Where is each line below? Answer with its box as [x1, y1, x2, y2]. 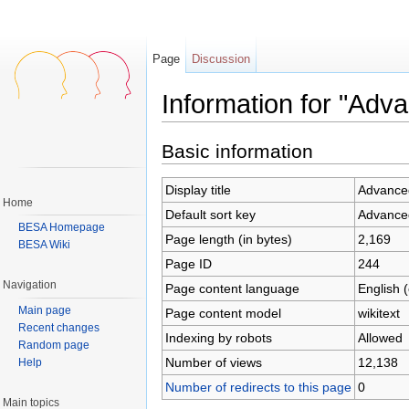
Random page [18, 338, 89, 351]
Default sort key [164, 206, 256, 222]
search [282, 121, 321, 137]
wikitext [357, 305, 400, 320]
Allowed [357, 330, 403, 345]
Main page [18, 303, 71, 317]
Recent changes [18, 320, 100, 334]
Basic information [162, 140, 313, 162]
